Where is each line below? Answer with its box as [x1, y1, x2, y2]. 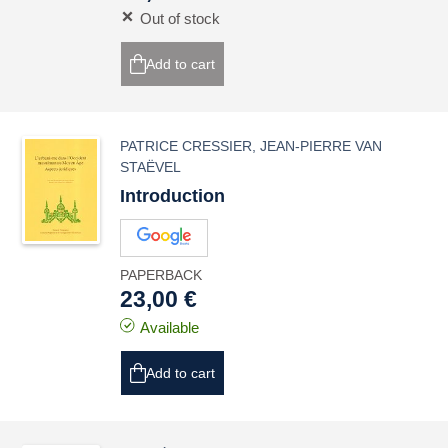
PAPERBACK [120, 267, 203, 283]
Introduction [120, 186, 226, 206]
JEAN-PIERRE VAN [260, 138, 383, 154]
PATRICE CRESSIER [120, 138, 253, 154]
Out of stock [140, 10, 221, 27]
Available [140, 319, 200, 336]
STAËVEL [120, 159, 182, 175]
